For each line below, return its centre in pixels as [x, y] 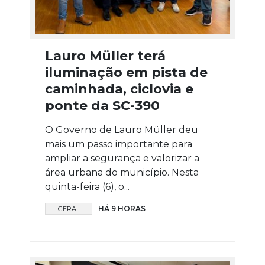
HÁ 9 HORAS [122, 209]
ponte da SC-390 [102, 106]
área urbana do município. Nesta [122, 173]
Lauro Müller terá [105, 56]
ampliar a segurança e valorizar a [122, 159]
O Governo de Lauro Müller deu [122, 130]
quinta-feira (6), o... [87, 187]
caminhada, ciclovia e [119, 89]
